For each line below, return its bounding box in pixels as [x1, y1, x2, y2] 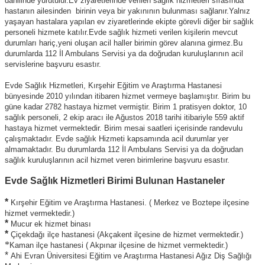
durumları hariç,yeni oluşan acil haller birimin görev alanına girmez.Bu [5, 38, 243, 48]
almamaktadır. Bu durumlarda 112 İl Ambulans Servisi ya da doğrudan [5, 145, 243, 154]
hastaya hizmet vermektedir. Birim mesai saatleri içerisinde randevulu [5, 124, 243, 133]
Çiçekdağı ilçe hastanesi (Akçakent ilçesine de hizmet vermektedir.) [11, 230, 243, 240]
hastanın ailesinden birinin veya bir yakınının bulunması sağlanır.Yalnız [5, 7, 250, 16]
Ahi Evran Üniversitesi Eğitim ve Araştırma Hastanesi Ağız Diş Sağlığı [8, 251, 252, 261]
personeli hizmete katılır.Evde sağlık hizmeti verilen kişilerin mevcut [5, 28, 238, 37]
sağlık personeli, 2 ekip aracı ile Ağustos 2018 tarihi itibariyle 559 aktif [5, 113, 244, 122]
